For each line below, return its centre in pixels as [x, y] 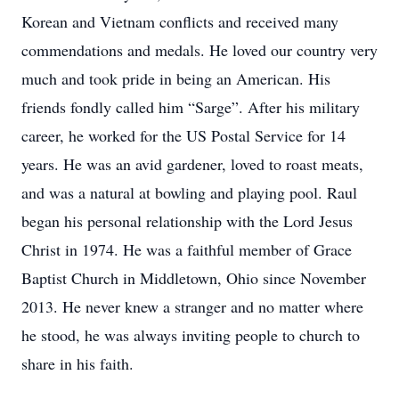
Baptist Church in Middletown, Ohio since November [194, 278]
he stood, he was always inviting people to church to [191, 335]
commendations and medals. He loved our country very [199, 50]
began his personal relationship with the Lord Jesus [187, 221]
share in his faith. [77, 363]
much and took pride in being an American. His [176, 78]
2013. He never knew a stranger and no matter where [192, 306]
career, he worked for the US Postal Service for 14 [183, 135]
